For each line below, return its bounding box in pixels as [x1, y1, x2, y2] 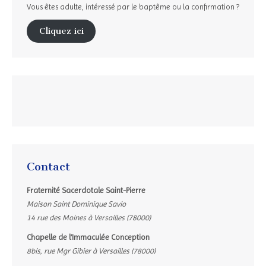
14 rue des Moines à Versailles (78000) [27, 213, 151, 222]
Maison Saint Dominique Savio [27, 199, 126, 208]
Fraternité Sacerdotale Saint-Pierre [27, 185, 145, 195]
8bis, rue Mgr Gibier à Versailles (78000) [27, 246, 156, 255]
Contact [27, 159, 70, 173]
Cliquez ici [39, 26, 84, 37]
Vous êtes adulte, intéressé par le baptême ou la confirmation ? [27, 2, 239, 12]
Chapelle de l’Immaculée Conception [27, 232, 150, 242]
